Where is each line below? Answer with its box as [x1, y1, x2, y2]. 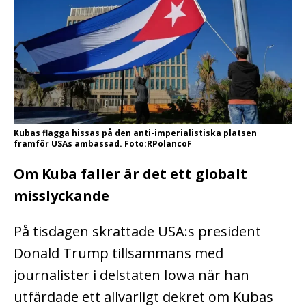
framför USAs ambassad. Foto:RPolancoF [14, 137, 192, 150]
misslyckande [14, 186, 109, 205]
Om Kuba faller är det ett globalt [14, 164, 247, 183]
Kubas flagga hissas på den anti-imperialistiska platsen [14, 126, 257, 139]
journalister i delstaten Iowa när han [14, 265, 249, 284]
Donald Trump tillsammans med [14, 243, 223, 262]
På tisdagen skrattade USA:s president [14, 221, 261, 240]
